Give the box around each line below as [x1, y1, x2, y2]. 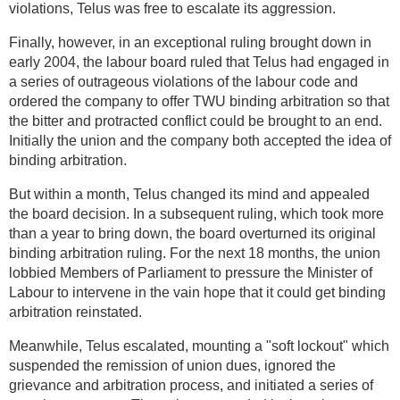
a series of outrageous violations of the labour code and [9, 73, 358, 89]
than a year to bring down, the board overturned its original [9, 225, 376, 241]
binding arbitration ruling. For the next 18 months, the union [9, 245, 380, 261]
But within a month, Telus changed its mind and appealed [9, 186, 370, 202]
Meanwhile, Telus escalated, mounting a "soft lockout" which [9, 337, 389, 354]
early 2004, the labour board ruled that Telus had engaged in [9, 54, 389, 70]
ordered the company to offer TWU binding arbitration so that [9, 93, 389, 109]
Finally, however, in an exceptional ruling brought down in [9, 34, 371, 50]
